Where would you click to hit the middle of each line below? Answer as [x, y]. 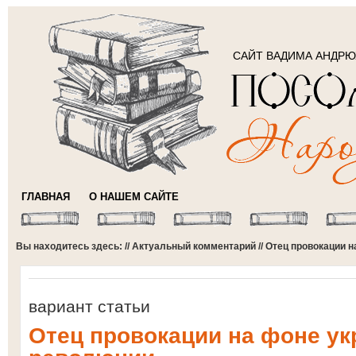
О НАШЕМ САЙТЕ [134, 197]
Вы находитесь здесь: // [74, 246]
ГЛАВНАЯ [46, 197]
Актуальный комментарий [194, 246]
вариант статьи [89, 306]
